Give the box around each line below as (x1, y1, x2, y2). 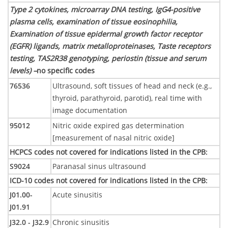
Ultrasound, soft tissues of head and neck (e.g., (52, 80, 212, 91)
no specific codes (37, 65, 95, 75)
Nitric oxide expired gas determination (52, 120, 184, 130)
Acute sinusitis (52, 189, 102, 199)
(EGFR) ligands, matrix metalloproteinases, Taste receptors (10, 41, 211, 51)
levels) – (10, 65, 37, 75)
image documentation (52, 105, 127, 115)
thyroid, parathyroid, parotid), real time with (52, 93, 202, 103)
